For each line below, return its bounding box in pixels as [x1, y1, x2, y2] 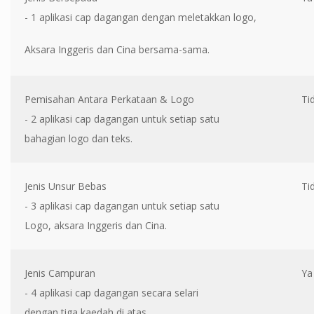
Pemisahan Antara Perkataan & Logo [25, 92, 194, 106]
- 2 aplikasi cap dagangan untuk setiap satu [25, 111, 219, 125]
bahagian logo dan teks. [25, 131, 132, 145]
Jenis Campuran [25, 266, 95, 280]
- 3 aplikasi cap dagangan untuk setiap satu [25, 198, 219, 212]
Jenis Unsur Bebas [25, 179, 107, 193]
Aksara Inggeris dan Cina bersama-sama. [25, 42, 210, 56]
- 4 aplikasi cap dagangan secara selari [25, 285, 198, 299]
